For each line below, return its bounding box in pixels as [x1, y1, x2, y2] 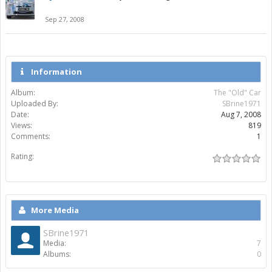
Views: [11, 120, 32, 131]
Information [31, 66, 82, 78]
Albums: [43, 249, 71, 260]
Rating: [11, 151, 34, 162]
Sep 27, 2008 [45, 15, 84, 24]
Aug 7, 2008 [221, 109, 261, 120]
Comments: [11, 131, 50, 142]
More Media [31, 205, 79, 216]
